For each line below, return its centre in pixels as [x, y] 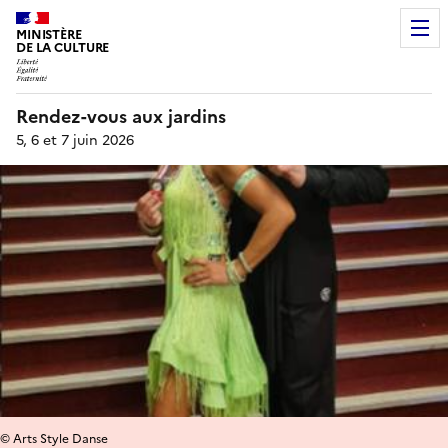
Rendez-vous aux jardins [121, 116]
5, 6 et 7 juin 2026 [75, 140]
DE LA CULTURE [63, 47]
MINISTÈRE [49, 34]
